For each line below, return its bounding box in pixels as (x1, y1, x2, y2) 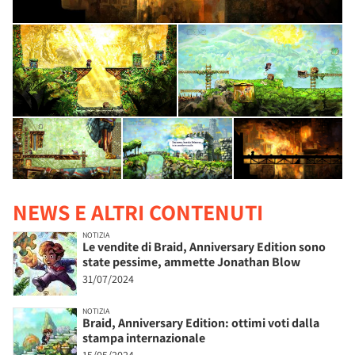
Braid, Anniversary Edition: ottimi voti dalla (82, 315, 319, 332)
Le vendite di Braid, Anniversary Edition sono (82, 239, 326, 256)
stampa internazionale (82, 330, 205, 347)
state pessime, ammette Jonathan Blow (82, 254, 300, 271)
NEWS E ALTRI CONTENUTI (13, 197, 263, 227)
